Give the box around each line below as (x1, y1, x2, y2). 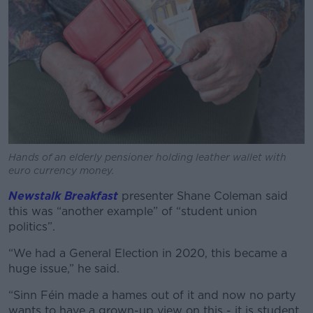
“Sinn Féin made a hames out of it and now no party (8, 288, 296, 302)
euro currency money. (8, 164, 114, 176)
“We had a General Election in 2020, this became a (8, 246, 287, 260)
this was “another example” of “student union (8, 204, 257, 218)
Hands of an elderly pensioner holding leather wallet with (8, 151, 286, 163)
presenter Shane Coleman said (118, 189, 288, 203)
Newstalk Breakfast (8, 189, 118, 203)
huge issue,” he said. (8, 261, 119, 275)
